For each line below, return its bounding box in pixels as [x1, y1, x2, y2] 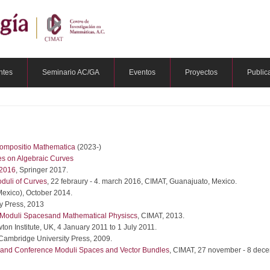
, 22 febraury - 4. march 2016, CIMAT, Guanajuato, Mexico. [47, 177, 237, 186]
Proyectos [185, 68, 218, 77]
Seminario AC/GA [42, 68, 99, 77]
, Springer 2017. [16, 166, 68, 174]
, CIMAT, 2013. [137, 212, 184, 220]
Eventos [129, 68, 155, 77]
